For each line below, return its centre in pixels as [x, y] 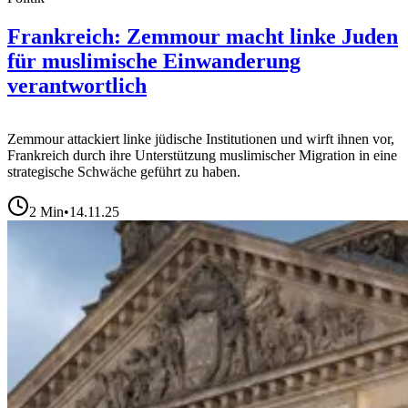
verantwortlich [77, 86]
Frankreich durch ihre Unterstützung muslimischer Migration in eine [202, 156]
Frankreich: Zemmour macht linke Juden [203, 37]
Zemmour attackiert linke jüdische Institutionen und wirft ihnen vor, [201, 139]
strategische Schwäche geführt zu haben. [124, 172]
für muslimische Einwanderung [154, 61]
